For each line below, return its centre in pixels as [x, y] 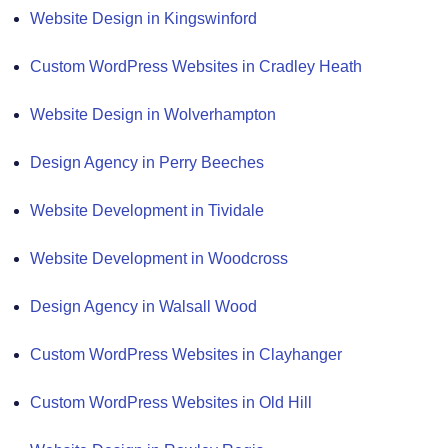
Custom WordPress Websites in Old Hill [171, 402]
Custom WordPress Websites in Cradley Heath [196, 66]
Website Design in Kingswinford [143, 18]
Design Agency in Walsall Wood [143, 306]
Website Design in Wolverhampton [153, 114]
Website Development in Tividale [147, 210]
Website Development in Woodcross [159, 258]
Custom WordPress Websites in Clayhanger [186, 354]
